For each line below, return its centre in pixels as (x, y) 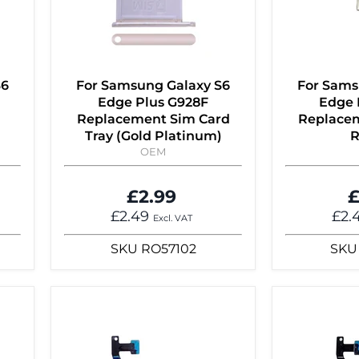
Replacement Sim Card (153, 119)
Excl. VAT (173, 219)
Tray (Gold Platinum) (153, 136)
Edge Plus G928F (153, 103)
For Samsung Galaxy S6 (153, 86)
